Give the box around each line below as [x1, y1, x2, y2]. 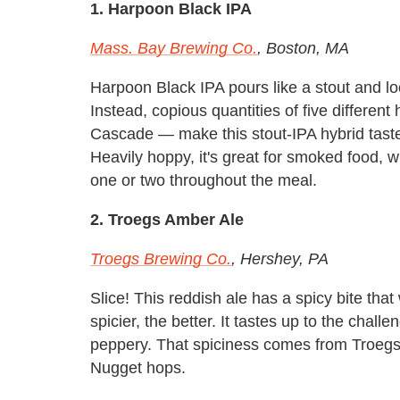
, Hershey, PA [231, 249, 329, 268]
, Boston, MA [257, 38, 349, 57]
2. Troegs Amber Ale [90, 210, 244, 229]
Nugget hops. [90, 358, 186, 377]
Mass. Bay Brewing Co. [90, 38, 257, 57]
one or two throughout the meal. [90, 171, 317, 189]
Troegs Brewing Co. [90, 249, 231, 268]
